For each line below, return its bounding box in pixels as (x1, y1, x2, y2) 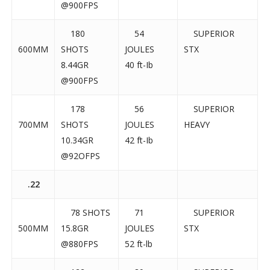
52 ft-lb (125, 238, 153, 250)
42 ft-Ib (125, 134, 154, 146)
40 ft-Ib (125, 59, 154, 71)
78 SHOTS (61, 207, 111, 219)
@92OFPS (61, 150, 101, 162)
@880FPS (61, 238, 99, 250)
